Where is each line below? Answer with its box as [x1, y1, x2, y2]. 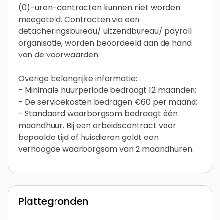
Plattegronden [18, 194, 88, 208]
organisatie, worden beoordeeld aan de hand [18, 37, 192, 49]
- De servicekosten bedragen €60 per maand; [18, 96, 197, 108]
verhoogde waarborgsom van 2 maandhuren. [18, 143, 193, 155]
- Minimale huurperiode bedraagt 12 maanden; [18, 84, 196, 96]
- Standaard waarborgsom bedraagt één [18, 108, 178, 119]
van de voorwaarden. [18, 49, 100, 60]
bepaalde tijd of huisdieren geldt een [18, 131, 159, 143]
